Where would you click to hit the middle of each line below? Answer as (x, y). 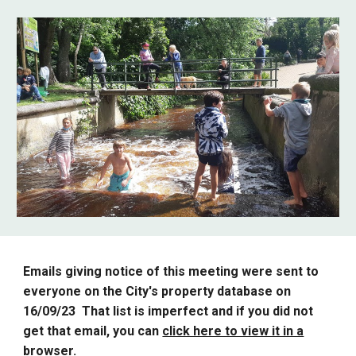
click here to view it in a (233, 331)
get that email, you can (93, 331)
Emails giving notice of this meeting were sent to (171, 271)
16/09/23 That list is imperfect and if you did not (168, 311)
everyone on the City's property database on (157, 291)
